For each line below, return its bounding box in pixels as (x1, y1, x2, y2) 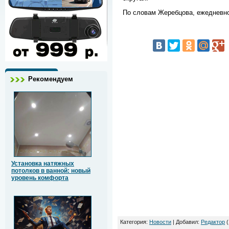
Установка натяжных (11, 160, 74, 168)
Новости (149, 219, 171, 225)
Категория (120, 219, 146, 225)
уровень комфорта (11, 174, 68, 182)
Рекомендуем (28, 75, 73, 83)
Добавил (176, 219, 198, 225)
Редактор (201, 219, 225, 225)
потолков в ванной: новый (11, 167, 90, 175)
